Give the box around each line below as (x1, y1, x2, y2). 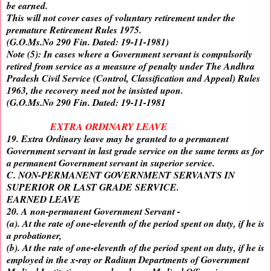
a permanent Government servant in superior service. (7, 156, 215, 170)
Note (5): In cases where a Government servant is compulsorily (7, 47, 252, 61)
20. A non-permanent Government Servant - (7, 204, 180, 218)
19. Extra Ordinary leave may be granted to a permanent (7, 132, 229, 146)
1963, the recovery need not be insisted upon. (7, 83, 183, 97)
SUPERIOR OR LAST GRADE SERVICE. (7, 180, 179, 194)
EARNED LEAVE (7, 192, 80, 206)
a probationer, (7, 229, 62, 243)
